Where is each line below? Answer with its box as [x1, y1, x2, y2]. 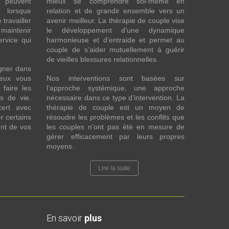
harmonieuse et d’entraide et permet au [47, 36, 185, 44]
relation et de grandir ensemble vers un [47, 7, 185, 15]
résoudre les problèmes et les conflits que [47, 113, 185, 121]
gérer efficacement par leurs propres [47, 132, 185, 141]
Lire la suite [98, 165, 130, 172]
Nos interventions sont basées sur [47, 74, 185, 82]
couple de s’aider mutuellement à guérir [47, 45, 185, 54]
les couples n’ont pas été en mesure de [47, 123, 185, 131]
